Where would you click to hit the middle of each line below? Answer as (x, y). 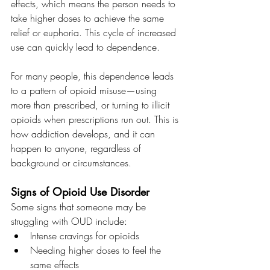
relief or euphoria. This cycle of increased (95, 32)
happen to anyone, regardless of (77, 148)
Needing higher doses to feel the (97, 250)
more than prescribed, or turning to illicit (92, 105)
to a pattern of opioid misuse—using (85, 90)
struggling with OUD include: (69, 221)
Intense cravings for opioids (85, 235)
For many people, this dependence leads (94, 76)
